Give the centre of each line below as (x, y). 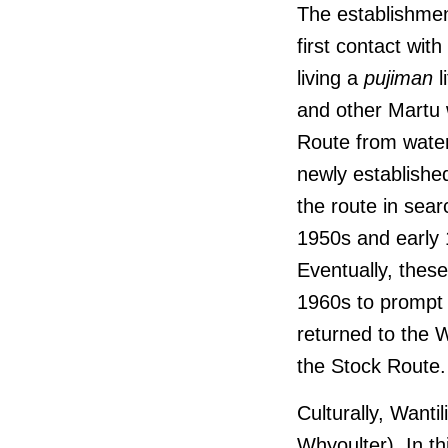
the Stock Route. (371, 366)
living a (330, 78)
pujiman (398, 78)
